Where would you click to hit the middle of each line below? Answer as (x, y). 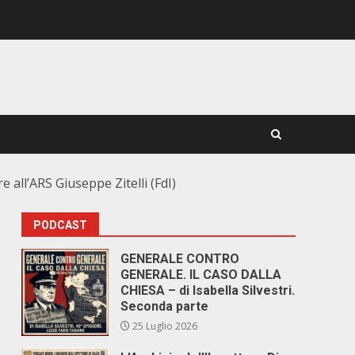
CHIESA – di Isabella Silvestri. (208, 290)
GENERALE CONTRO (180, 259)
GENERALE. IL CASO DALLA (201, 275)
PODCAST (61, 225)
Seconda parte (165, 306)
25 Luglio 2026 (164, 326)
